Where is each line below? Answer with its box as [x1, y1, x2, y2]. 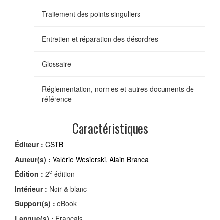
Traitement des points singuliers [42, 8, 140, 19]
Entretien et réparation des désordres [42, 33, 158, 44]
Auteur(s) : [15, 154, 51, 164]
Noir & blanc [47, 183, 87, 193]
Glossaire [42, 58, 71, 69]
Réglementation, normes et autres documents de [42, 83, 194, 94]
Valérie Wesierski [53, 154, 106, 164]
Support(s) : [15, 198, 55, 208]
